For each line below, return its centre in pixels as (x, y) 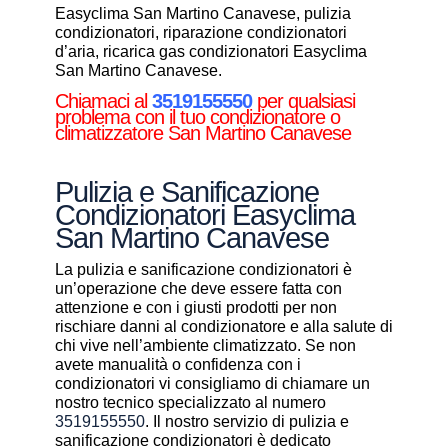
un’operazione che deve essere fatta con (198, 289)
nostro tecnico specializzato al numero (190, 403)
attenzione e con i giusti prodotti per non (195, 308)
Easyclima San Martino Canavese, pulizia (202, 14)
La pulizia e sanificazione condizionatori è (203, 270)
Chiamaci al (103, 101)
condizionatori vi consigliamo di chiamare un (212, 384)
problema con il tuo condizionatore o (197, 117)
